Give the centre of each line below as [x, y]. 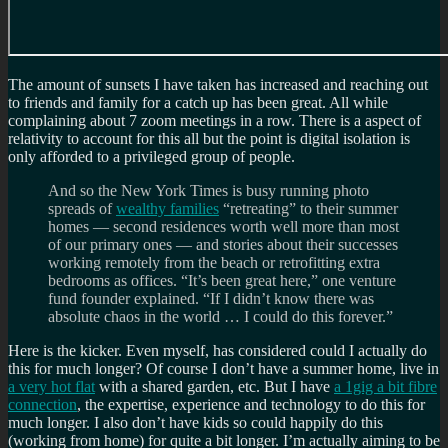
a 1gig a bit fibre [385, 386]
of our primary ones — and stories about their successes [223, 244]
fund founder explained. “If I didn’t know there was [211, 298]
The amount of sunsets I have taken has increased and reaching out [218, 84]
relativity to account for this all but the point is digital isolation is [209, 138]
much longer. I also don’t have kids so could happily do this [195, 422]
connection [42, 404]
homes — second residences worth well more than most [223, 226]
